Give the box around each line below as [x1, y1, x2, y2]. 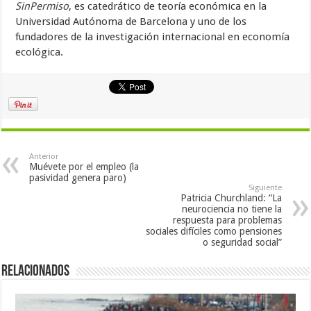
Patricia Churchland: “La [180, 192, 282, 204]
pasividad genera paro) [29, 172, 127, 184]
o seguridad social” [202, 237, 282, 249]
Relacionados [1, 264, 70, 280]
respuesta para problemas [172, 215, 282, 226]
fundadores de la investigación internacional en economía [15, 31, 290, 44]
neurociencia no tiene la [181, 203, 282, 215]
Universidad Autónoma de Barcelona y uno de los [15, 15, 247, 28]
